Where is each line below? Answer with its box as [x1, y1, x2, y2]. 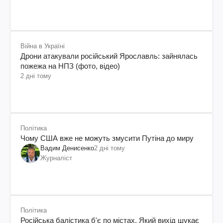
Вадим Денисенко [40, 144, 94, 152]
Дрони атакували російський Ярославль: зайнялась [20, 51, 198, 60]
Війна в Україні [20, 42, 65, 50]
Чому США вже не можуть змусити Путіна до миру [20, 133, 194, 142]
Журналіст [40, 154, 72, 162]
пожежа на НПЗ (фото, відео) [20, 61, 120, 70]
